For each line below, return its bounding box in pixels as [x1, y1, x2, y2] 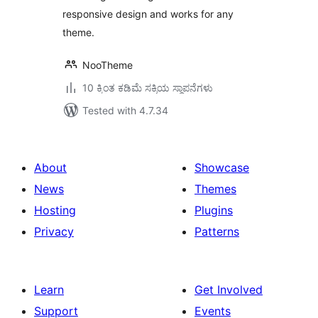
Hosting [34, 203, 76, 217]
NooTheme [82, 59, 133, 71]
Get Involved [194, 283, 263, 297]
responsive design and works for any [62, 8, 234, 20]
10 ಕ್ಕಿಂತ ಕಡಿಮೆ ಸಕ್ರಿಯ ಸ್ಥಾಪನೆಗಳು [82, 82, 213, 94]
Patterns [194, 224, 239, 238]
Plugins [194, 203, 233, 217]
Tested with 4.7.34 [82, 104, 168, 116]
